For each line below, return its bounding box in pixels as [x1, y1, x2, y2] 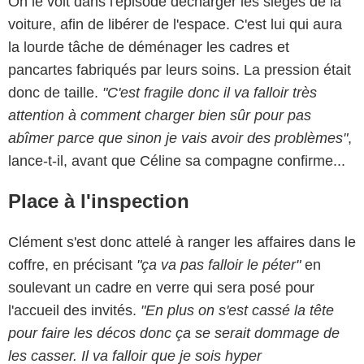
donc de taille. [8, 84, 102, 102]
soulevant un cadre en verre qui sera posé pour [8, 279, 314, 297]
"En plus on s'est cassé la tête [141, 302, 334, 319]
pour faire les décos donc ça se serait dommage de [8, 325, 340, 342]
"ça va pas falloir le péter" [136, 257, 301, 274]
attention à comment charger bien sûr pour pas [8, 107, 311, 124]
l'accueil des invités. [8, 302, 141, 319]
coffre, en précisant [8, 257, 136, 274]
